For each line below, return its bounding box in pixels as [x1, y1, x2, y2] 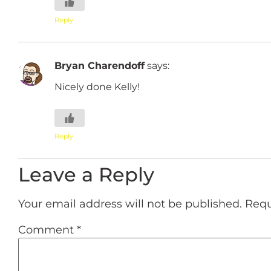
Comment [18, 223, 77, 237]
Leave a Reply [18, 163, 154, 187]
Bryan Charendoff [54, 59, 145, 72]
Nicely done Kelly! [54, 80, 140, 93]
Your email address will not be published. [18, 197, 242, 211]
